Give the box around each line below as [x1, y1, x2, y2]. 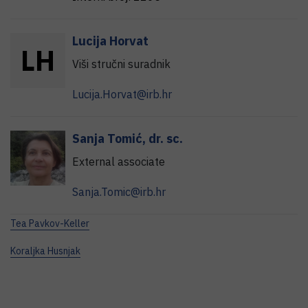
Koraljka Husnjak [10, 245, 80, 258]
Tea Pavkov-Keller [10, 217, 89, 230]
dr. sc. [148, 131, 183, 147]
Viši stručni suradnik [72, 57, 170, 71]
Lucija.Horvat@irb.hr [72, 87, 172, 102]
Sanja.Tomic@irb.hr [72, 185, 166, 199]
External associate [72, 155, 165, 169]
